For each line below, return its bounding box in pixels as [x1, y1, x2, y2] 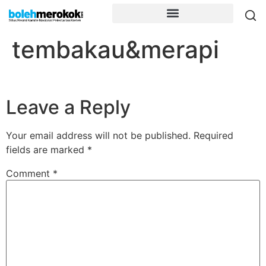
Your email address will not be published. [6, 129, 191, 142]
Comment [6, 167, 53, 180]
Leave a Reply [6, 96, 131, 119]
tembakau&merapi [12, 35, 219, 64]
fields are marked [6, 144, 87, 156]
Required [194, 129, 233, 142]
